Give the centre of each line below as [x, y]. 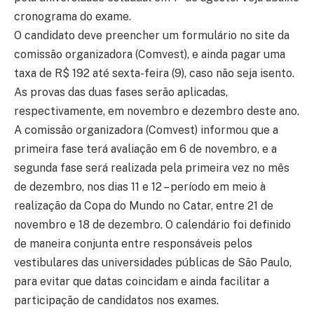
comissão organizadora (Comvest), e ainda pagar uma [150, 54]
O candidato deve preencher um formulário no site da [152, 35]
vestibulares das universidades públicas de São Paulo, [153, 262]
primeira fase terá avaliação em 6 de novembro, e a [145, 149]
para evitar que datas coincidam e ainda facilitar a [142, 281]
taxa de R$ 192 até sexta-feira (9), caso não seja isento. [154, 73]
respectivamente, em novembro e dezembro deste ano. [157, 111]
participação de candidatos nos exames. [116, 300]
